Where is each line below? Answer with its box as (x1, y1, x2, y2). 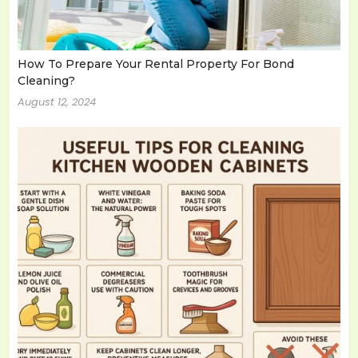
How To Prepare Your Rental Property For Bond (18, 57, 294, 72)
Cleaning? (18, 74, 75, 89)
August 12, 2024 (18, 94, 96, 110)
